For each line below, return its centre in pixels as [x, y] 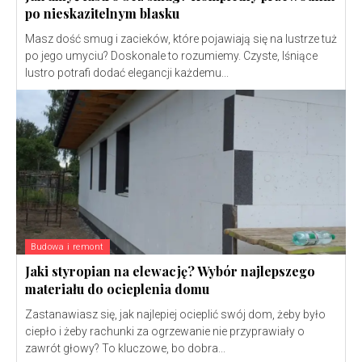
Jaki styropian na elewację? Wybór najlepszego [170, 271]
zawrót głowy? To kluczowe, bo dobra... [125, 349]
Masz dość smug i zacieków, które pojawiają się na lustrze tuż [181, 39]
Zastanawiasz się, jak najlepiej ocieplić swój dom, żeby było [175, 315]
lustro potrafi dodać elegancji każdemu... [127, 73]
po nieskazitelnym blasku [102, 14]
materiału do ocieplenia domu [117, 289]
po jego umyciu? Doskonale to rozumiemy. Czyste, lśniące [171, 56]
